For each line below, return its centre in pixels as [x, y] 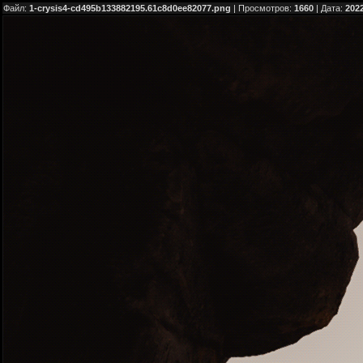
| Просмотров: [263, 8]
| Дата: [329, 8]
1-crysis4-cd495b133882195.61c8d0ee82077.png [130, 8]
